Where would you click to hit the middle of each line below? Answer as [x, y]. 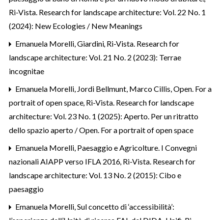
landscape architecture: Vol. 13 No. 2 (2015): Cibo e [95, 175]
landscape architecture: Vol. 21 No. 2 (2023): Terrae [95, 57]
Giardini [91, 43]
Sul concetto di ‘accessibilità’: [126, 206]
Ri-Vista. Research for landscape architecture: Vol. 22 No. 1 [107, 12]
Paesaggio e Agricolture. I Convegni [137, 147]
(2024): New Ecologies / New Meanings [76, 26]
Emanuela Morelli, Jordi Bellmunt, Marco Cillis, [94, 88]
